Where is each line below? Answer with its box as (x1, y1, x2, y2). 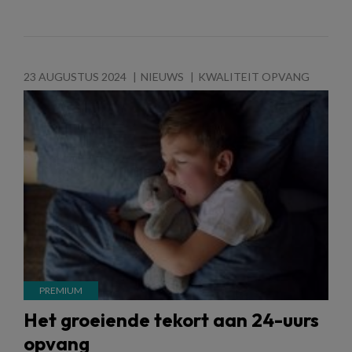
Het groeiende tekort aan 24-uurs (24, 307, 319, 332)
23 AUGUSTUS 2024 (24, 70, 126, 83)
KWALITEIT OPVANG (198, 70, 310, 83)
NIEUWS (141, 70, 184, 83)
